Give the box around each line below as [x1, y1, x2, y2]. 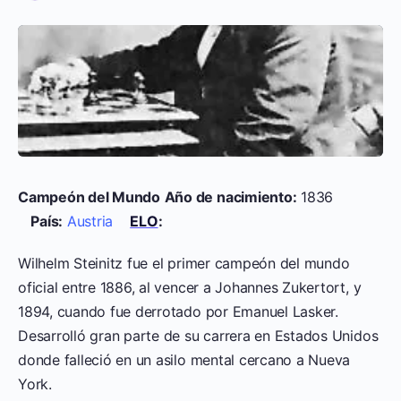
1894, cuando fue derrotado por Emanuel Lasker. [18, 302, 338, 320]
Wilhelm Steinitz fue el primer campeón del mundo [18, 253, 350, 272]
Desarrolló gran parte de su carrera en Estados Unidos [18, 326, 379, 345]
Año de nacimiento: [164, 187, 297, 206]
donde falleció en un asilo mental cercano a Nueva [18, 350, 351, 369]
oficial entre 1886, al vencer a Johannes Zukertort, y [18, 277, 362, 296]
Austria [66, 211, 114, 230]
